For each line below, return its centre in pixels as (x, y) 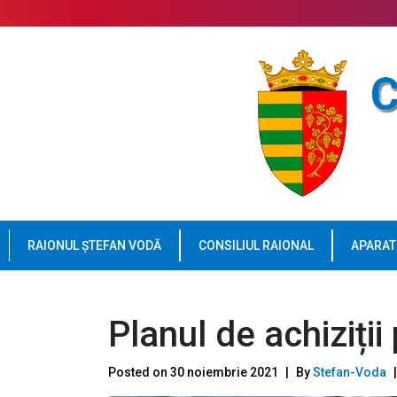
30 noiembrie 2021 (224, 372)
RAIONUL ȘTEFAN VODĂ (94, 245)
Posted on (139, 372)
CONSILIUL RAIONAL (256, 245)
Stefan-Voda (350, 372)
